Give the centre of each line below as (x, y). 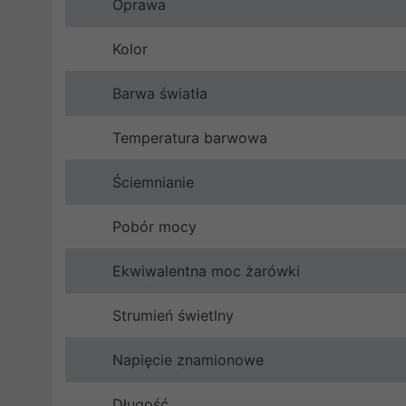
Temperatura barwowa (190, 138)
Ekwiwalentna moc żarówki (206, 271)
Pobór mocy (155, 227)
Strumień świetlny (173, 315)
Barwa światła (160, 93)
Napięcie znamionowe (188, 360)
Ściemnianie (153, 182)
